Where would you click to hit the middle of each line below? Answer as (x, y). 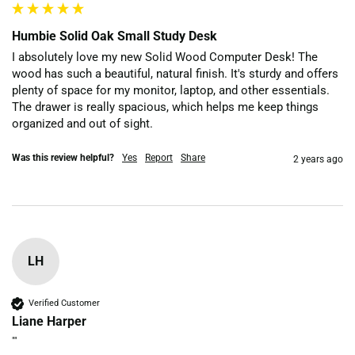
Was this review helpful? (63, 157)
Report (159, 157)
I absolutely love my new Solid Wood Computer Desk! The (165, 57)
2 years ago (318, 159)
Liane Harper (49, 321)
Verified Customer (64, 303)
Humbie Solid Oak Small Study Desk (115, 36)
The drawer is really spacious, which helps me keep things (165, 107)
